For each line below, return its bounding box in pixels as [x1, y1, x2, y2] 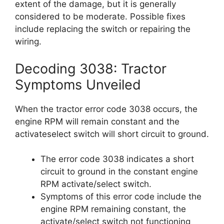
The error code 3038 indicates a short [40, 154, 194, 164]
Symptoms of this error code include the [40, 191, 201, 201]
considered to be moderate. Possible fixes [15, 11, 185, 21]
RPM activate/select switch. [40, 179, 151, 189]
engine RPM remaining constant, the [40, 204, 186, 214]
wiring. [15, 36, 41, 46]
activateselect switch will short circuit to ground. [15, 128, 209, 139]
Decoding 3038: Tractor [15, 60, 166, 77]
